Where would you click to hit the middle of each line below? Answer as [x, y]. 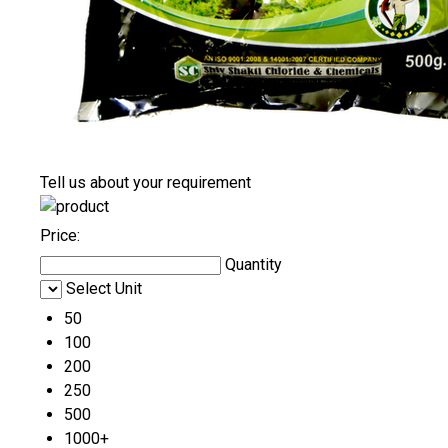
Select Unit [104, 289]
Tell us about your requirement [145, 183]
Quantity [253, 265]
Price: [60, 236]
